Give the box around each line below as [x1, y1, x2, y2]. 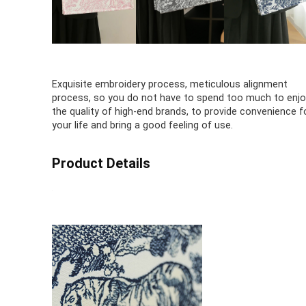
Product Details [51, 155, 150, 172]
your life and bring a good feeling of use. [51, 120, 233, 132]
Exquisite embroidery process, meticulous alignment [51, 79, 288, 91]
